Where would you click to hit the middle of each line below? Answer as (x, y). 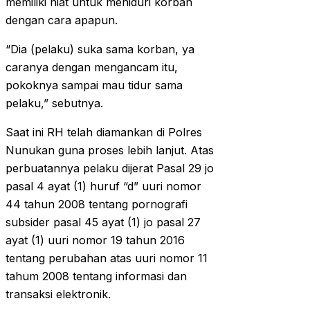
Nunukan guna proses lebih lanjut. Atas (110, 151)
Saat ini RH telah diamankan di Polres (104, 133)
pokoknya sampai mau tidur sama (94, 85)
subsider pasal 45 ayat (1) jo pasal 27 (103, 222)
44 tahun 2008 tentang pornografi (97, 204)
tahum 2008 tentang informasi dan (96, 276)
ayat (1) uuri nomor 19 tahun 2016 (95, 240)
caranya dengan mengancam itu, (92, 67)
